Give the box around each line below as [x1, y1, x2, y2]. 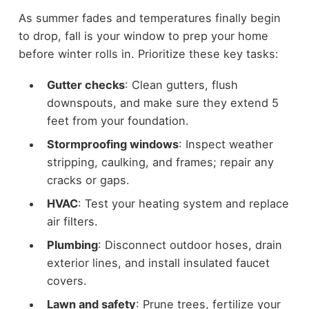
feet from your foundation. [46, 113, 189, 128]
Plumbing [46, 238, 98, 252]
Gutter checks [46, 77, 125, 92]
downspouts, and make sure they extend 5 [46, 95, 279, 110]
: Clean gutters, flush [124, 77, 238, 92]
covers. [46, 274, 87, 288]
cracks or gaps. [46, 172, 130, 187]
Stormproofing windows [46, 137, 179, 151]
